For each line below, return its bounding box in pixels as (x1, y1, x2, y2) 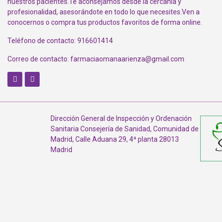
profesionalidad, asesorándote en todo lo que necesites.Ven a (7, 8, 200, 16)
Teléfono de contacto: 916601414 (7, 37, 113, 45)
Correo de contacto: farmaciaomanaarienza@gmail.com (7, 55, 184, 63)
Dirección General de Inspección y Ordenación (51, 114, 192, 123)
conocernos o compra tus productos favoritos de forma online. (7, 18, 202, 27)
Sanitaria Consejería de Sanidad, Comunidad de (51, 125, 199, 133)
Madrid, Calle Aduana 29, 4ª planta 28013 (51, 135, 179, 144)
